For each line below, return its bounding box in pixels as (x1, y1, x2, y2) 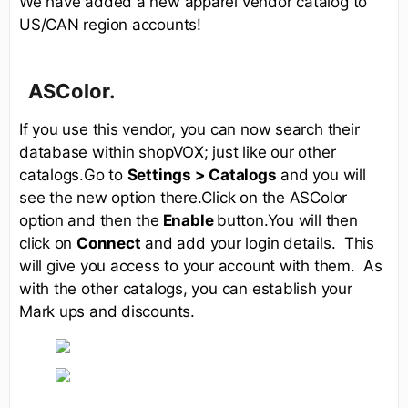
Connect (76, 234, 141, 253)
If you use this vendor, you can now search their (19, 120, 360, 139)
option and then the (19, 211, 159, 230)
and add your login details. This (140, 234, 375, 253)
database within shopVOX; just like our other (19, 143, 336, 162)
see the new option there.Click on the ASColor (19, 189, 348, 208)
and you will (276, 166, 366, 185)
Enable (158, 211, 218, 230)
